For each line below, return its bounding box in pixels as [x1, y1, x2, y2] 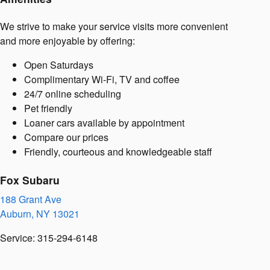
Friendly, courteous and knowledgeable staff [24, 144, 212, 159]
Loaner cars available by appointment [24, 115, 184, 130]
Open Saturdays [24, 57, 93, 72]
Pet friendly [24, 101, 72, 115]
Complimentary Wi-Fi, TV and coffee [24, 72, 180, 86]
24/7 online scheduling [24, 86, 121, 101]
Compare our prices [24, 130, 108, 144]
